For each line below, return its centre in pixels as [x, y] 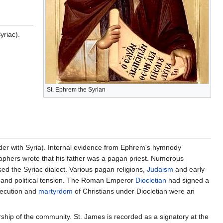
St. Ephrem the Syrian [76, 90]
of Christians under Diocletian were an [134, 191]
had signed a [188, 180]
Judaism [160, 169]
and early [189, 169]
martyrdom [56, 191]
